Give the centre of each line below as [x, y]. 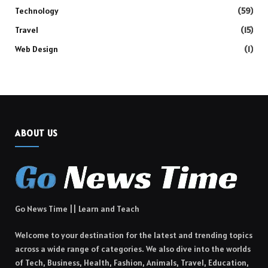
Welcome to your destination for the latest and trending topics [134, 235]
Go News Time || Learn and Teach [77, 209]
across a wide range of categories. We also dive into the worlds [133, 249]
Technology [37, 11]
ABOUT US [36, 133]
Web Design [36, 49]
